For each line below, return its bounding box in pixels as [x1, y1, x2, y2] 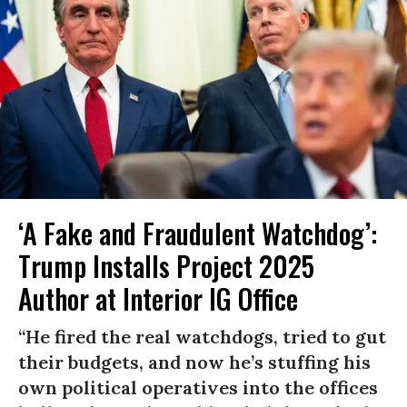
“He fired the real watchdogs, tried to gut [18, 324, 386, 348]
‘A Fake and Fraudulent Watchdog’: [18, 212, 377, 253]
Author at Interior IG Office [18, 277, 298, 319]
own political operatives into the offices [18, 375, 378, 399]
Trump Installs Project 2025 [18, 244, 314, 286]
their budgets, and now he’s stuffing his [18, 350, 371, 373]
